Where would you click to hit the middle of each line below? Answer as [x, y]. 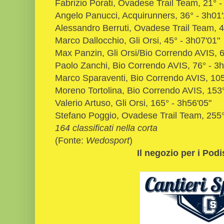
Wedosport [106, 140]
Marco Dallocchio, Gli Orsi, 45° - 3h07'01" [137, 40]
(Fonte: [69, 140]
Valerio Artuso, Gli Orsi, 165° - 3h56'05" [133, 102]
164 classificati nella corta [106, 127]
